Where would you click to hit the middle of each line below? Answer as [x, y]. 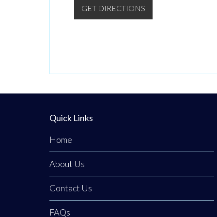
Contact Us [71, 188]
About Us [67, 164]
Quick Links [71, 118]
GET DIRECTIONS [113, 8]
